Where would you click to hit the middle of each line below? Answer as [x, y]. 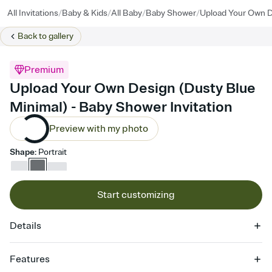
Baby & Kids [85, 13]
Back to [33, 36]
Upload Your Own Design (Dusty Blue [133, 88]
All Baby [127, 13]
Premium [44, 70]
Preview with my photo [99, 129]
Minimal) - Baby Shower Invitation [121, 107]
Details [25, 226]
